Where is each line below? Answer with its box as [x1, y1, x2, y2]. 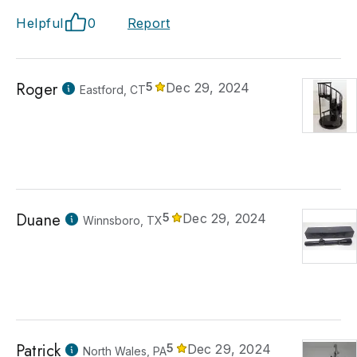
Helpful [16, 15, 64, 31]
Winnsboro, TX [83, 214, 163, 227]
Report [127, 15, 171, 31]
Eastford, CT [80, 83, 146, 96]
